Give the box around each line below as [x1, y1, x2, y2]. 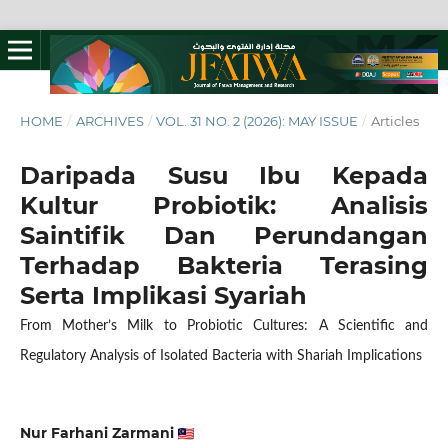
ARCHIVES [75, 112, 144, 129]
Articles [370, 112, 419, 129]
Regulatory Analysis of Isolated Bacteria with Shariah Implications [19, 348, 422, 363]
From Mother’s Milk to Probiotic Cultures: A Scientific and [19, 318, 429, 333]
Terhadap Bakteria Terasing [19, 250, 429, 280]
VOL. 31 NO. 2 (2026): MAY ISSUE [156, 112, 359, 129]
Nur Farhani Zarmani [19, 423, 178, 442]
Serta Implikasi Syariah [19, 280, 307, 310]
